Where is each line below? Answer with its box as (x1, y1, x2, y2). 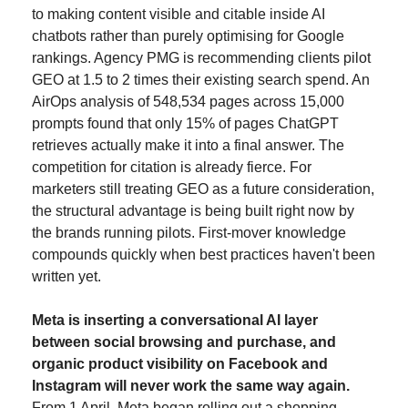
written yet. (32, 269, 101, 285)
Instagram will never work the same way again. (32, 378, 350, 394)
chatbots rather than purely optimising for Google (32, 28, 344, 45)
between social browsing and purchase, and (32, 334, 336, 351)
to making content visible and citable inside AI (32, 6, 325, 23)
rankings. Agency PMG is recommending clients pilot (32, 50, 371, 66)
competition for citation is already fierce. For (32, 159, 311, 176)
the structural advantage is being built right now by (32, 203, 354, 219)
